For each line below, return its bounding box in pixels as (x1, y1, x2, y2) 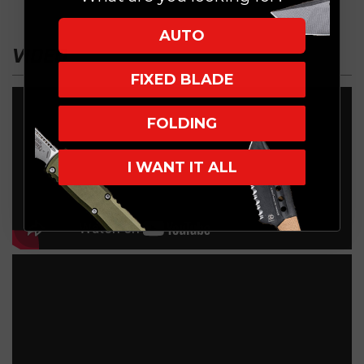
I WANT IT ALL (127, 158, 237, 176)
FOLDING (147, 115, 217, 132)
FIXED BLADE (130, 71, 234, 89)
